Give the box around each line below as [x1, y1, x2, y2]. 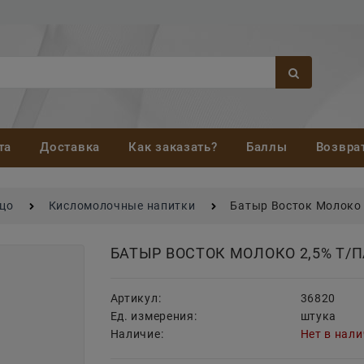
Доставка [40, 140, 100, 155]
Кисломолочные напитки [48, 199, 196, 213]
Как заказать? [128, 140, 218, 155]
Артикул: [110, 292, 162, 305]
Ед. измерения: [110, 310, 197, 323]
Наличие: [110, 327, 164, 341]
